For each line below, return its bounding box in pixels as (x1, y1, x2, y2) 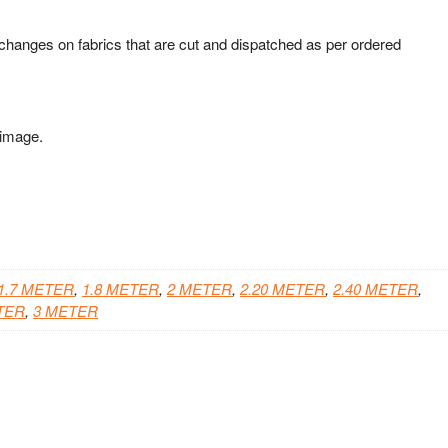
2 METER (167, 278, 232, 300)
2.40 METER (333, 278, 418, 300)
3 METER (33, 300, 98, 322)
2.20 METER (240, 278, 325, 300)
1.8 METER (82, 278, 159, 300)
